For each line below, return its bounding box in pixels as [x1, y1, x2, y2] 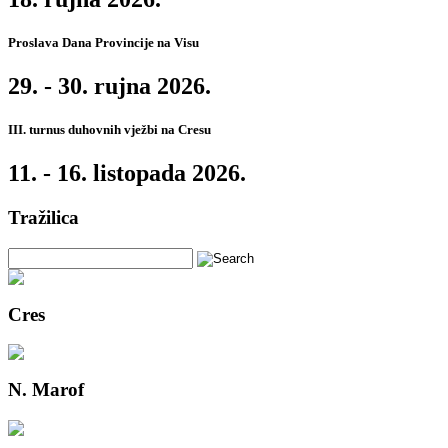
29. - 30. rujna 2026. [8, 72, 211, 99]
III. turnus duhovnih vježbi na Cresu [8, 122, 211, 138]
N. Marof [8, 379, 84, 401]
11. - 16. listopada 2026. [8, 160, 246, 187]
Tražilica [8, 207, 79, 229]
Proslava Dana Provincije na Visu [8, 34, 199, 50]
